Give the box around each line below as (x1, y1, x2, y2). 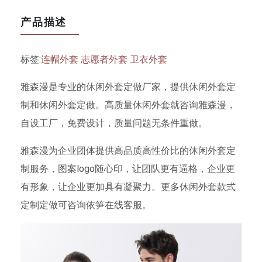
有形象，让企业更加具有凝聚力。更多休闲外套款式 (20, 181, 236, 192)
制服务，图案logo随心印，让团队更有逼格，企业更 (20, 163, 235, 174)
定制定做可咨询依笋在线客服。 (20, 199, 151, 211)
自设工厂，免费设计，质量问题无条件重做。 (20, 117, 208, 129)
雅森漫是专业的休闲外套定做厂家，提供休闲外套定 (20, 81, 236, 92)
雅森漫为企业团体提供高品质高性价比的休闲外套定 (20, 144, 236, 156)
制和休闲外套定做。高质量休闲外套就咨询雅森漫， (20, 99, 236, 111)
